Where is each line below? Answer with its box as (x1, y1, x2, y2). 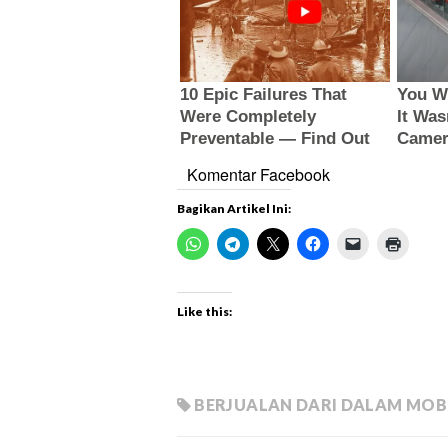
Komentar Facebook (187, 162, 330, 186)
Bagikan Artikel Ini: (177, 200, 291, 216)
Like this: (177, 303, 232, 319)
